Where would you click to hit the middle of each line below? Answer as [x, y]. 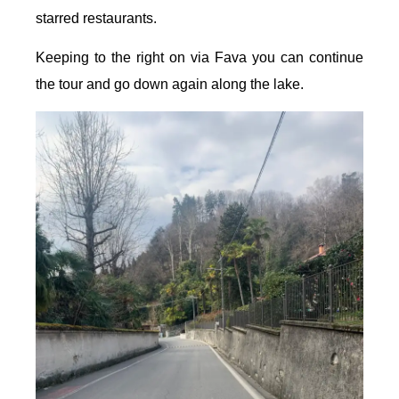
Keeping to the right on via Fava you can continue [199, 58]
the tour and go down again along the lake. [170, 85]
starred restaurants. [96, 18]
